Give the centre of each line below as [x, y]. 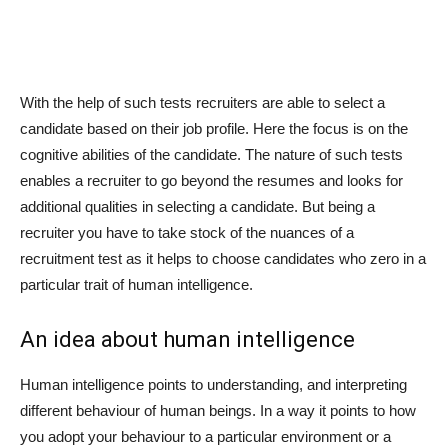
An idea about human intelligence [187, 339]
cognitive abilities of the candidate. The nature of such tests [211, 154]
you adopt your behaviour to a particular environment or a [205, 436]
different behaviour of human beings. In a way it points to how [218, 410]
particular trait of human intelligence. [136, 284]
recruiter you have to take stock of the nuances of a [187, 232]
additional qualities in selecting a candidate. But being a [197, 206]
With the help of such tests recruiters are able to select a [202, 102]
